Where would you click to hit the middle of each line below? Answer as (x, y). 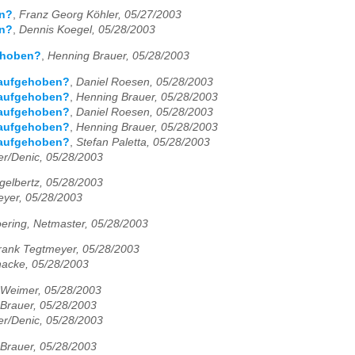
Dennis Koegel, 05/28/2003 (87, 30)
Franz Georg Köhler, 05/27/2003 (100, 15)
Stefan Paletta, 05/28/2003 (143, 142)
